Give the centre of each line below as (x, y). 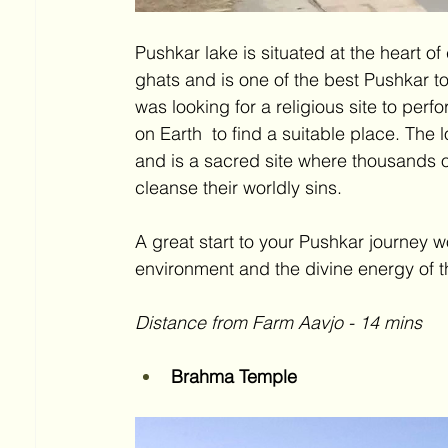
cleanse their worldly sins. (241, 187)
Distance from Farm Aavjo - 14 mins (281, 322)
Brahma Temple (236, 376)
